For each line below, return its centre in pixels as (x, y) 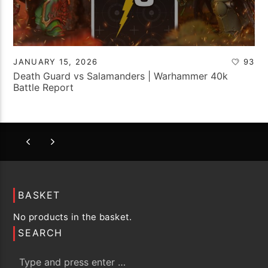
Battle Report (44, 88)
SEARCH (41, 233)
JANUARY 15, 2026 (56, 62)
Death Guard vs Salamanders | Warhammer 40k (121, 76)
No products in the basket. (73, 217)
